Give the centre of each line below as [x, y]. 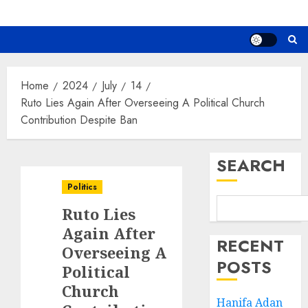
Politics [82, 187]
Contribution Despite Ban [79, 120]
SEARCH [251, 166]
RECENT [251, 246]
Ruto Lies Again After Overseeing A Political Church [143, 103]
